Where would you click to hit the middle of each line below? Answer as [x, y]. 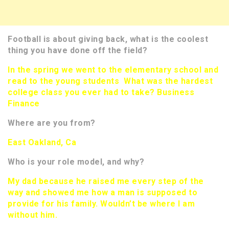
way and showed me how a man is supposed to [102, 193]
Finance [25, 104]
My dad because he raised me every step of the [106, 181]
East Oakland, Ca [42, 143]
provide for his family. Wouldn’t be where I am [101, 204]
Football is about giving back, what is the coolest [108, 39]
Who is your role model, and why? [76, 162]
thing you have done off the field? [77, 51]
